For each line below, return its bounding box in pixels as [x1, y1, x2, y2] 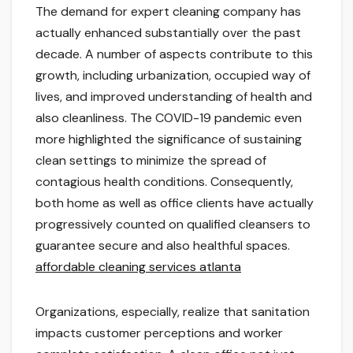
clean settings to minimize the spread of [35, 152, 266, 169]
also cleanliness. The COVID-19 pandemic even [35, 110, 302, 127]
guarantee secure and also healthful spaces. [35, 237, 290, 255]
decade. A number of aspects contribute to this [35, 46, 313, 63]
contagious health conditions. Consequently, [35, 173, 293, 191]
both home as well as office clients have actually [35, 195, 314, 212]
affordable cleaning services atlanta [35, 258, 241, 276]
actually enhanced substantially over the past [35, 24, 301, 42]
